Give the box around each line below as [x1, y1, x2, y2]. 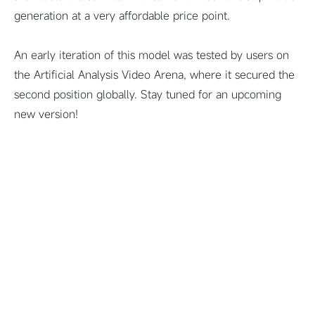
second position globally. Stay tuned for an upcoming [14, 86, 281, 102]
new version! [14, 106, 78, 122]
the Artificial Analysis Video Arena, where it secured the [14, 67, 295, 82]
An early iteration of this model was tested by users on [14, 47, 289, 63]
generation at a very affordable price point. [14, 8, 230, 23]
